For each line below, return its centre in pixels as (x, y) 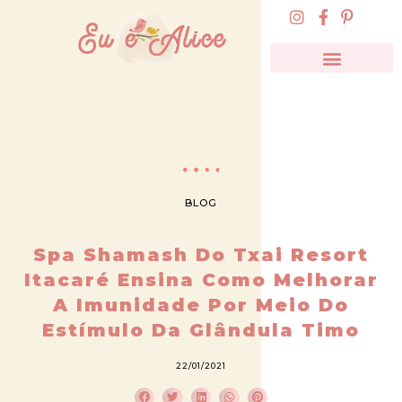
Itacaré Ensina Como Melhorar (201, 280)
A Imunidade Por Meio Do (201, 305)
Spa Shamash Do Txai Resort (201, 254)
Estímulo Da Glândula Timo (201, 330)
